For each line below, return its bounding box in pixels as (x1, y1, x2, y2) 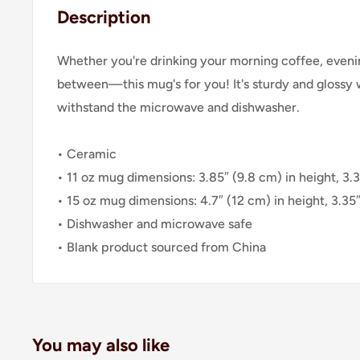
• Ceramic (57, 146, 117, 162)
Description (57, 6, 151, 28)
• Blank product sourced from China (57, 239, 266, 256)
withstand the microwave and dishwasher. (57, 100, 300, 116)
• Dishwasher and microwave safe (57, 216, 252, 232)
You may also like (32, 334, 170, 357)
